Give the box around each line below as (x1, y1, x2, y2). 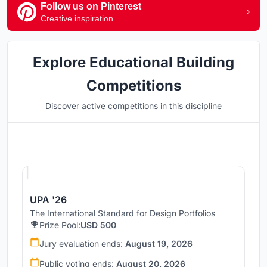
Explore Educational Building (33, 53, 234, 71)
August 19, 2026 (125, 238, 193, 249)
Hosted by (57, 145, 86, 153)
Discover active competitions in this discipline (45, 100, 222, 111)
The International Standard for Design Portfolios (30, 207, 215, 218)
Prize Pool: (39, 219, 80, 230)
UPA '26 (30, 193, 67, 206)
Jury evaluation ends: (39, 238, 125, 249)
